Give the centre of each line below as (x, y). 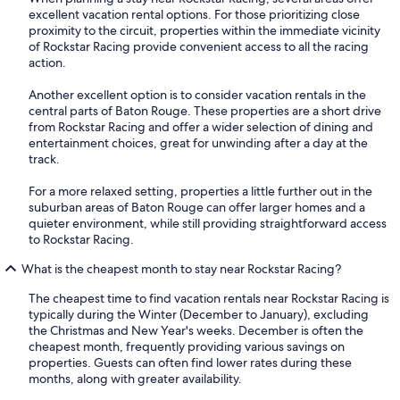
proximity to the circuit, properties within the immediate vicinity (204, 31)
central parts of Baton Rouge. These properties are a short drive (205, 111)
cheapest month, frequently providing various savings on (187, 347)
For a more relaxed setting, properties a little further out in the (200, 192)
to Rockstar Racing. (81, 240)
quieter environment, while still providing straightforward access (208, 224)
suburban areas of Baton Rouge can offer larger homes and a (197, 208)
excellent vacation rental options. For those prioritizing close (194, 15)
